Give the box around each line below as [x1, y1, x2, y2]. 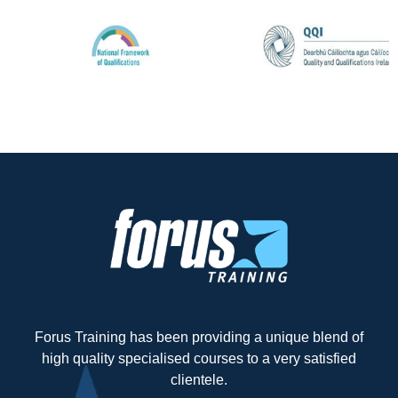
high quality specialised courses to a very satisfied [42, 351, 356, 367]
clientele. [171, 372, 227, 388]
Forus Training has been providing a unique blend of [35, 330, 363, 346]
